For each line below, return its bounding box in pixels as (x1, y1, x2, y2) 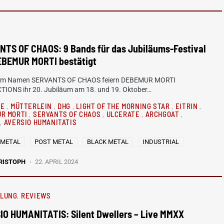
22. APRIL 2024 (34, 157, 78, 165)
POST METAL (34, 137, 73, 145)
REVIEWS (21, 190, 51, 200)
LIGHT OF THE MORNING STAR (76, 101, 171, 110)
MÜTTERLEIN (10, 101, 54, 110)
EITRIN (175, 101, 199, 110)
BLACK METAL (87, 137, 129, 145)
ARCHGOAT (145, 109, 181, 118)
